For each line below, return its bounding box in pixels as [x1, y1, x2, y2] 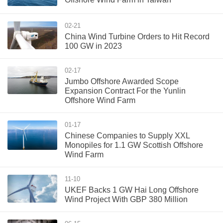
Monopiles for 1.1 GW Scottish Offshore [65, 140, 203, 149]
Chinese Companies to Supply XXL [65, 131, 190, 140]
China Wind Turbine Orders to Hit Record [65, 32, 210, 41]
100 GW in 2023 [65, 41, 122, 50]
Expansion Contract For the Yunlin [65, 86, 186, 95]
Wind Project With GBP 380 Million [65, 195, 188, 204]
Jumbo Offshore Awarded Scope [65, 77, 179, 86]
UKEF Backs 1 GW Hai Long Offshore [65, 185, 199, 194]
